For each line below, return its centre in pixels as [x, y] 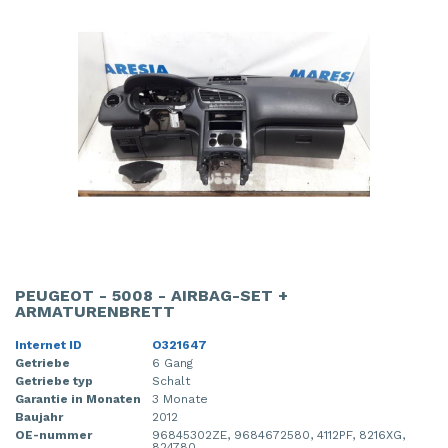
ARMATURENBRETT [95, 311]
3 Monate [180, 398]
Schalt [171, 380]
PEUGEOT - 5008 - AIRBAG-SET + [151, 295]
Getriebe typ [54, 380]
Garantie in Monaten [78, 398]
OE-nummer [53, 434]
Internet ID [48, 344]
